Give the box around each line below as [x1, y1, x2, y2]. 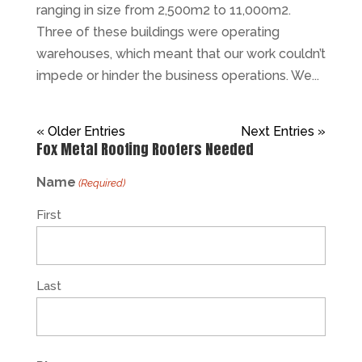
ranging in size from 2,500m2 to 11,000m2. [36, 2, 291, 18]
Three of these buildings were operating [36, 23, 280, 40]
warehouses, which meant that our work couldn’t [36, 45, 326, 61]
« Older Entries [36, 123, 125, 139]
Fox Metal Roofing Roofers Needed [36, 137, 254, 160]
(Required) [78, 176, 126, 189]
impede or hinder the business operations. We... [36, 67, 319, 83]
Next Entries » [241, 123, 326, 139]
